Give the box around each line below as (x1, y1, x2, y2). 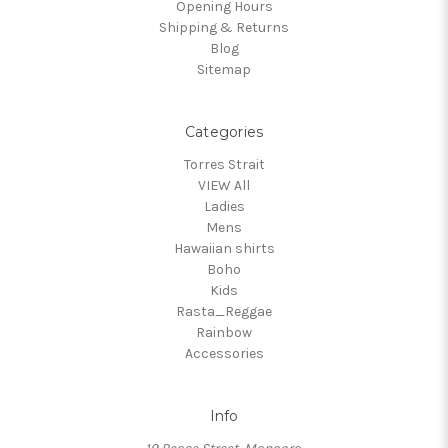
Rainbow (196, 323, 252, 341)
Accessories (184, 344, 264, 362)
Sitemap (197, 60, 251, 78)
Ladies (203, 197, 245, 215)
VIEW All (198, 176, 250, 194)
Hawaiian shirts (173, 239, 275, 257)
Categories (184, 122, 264, 141)
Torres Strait (183, 155, 265, 173)
